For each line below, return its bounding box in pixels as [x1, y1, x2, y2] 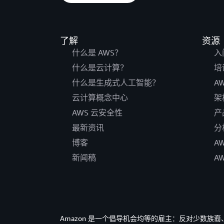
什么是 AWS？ [72, 47, 122, 57]
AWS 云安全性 [72, 107, 122, 117]
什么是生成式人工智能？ [72, 77, 160, 87]
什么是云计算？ [72, 62, 128, 72]
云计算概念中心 [72, 92, 128, 102]
